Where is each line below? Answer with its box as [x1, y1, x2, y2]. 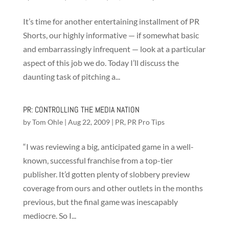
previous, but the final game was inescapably [22, 197, 178, 207]
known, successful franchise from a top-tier [22, 155, 173, 165]
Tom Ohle [32, 118, 63, 126]
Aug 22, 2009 [67, 118, 110, 126]
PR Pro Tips [127, 118, 165, 126]
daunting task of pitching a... [22, 72, 120, 81]
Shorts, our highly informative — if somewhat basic [22, 30, 199, 40]
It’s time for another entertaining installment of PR [22, 16, 199, 26]
